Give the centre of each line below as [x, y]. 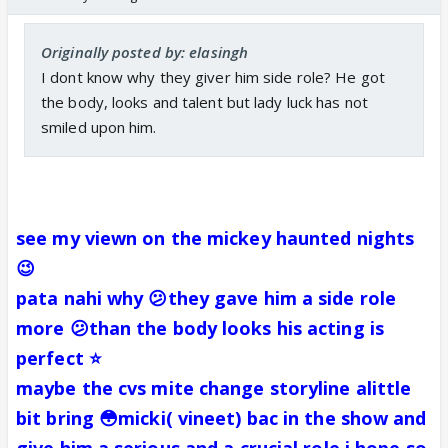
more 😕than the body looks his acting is [200, 327]
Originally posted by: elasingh [144, 51]
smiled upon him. [99, 126]
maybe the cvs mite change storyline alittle [214, 387]
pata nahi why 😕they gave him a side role [206, 297]
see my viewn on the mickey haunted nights [215, 237]
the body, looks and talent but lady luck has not [204, 101]
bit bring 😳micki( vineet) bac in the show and [221, 417]
